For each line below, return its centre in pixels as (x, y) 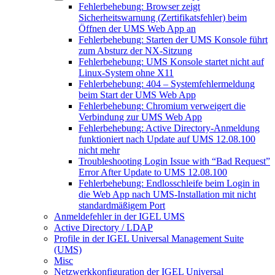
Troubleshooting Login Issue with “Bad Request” (174, 161)
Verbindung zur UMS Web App (140, 117)
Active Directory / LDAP (103, 227)
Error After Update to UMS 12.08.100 (153, 172)
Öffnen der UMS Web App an (137, 29)
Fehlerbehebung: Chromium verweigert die (162, 106)
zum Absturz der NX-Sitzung (135, 51)
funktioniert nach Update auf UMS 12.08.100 (167, 139)
